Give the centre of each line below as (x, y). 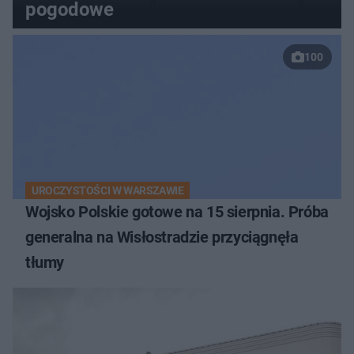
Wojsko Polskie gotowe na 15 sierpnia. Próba (177, 212)
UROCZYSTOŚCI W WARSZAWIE (108, 191)
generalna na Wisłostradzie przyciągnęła (162, 237)
